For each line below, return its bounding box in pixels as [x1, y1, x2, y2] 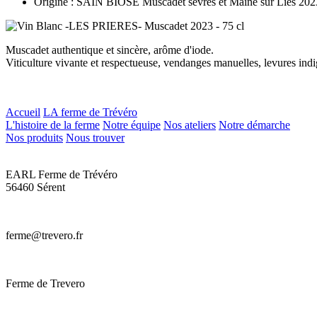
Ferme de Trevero [6, 277, 85, 289]
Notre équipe [103, 118, 161, 131]
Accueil [6, 105, 40, 118]
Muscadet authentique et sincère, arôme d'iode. [6, 43, 214, 56]
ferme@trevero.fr [6, 229, 83, 241]
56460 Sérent [6, 180, 65, 193]
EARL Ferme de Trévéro [6, 168, 117, 180]
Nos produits [6, 131, 63, 144]
